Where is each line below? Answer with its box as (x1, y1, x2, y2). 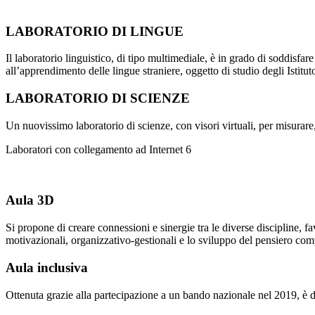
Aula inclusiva (6, 259, 88, 275)
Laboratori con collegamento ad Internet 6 (6, 143, 191, 155)
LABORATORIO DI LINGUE (6, 23, 184, 39)
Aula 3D (6, 193, 54, 208)
